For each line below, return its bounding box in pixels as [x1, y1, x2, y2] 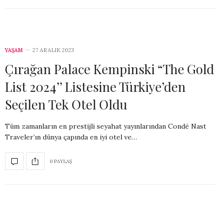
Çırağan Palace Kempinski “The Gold [5, 60, 214, 78]
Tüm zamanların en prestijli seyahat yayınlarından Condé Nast [5, 122, 206, 131]
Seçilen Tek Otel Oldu [5, 96, 127, 113]
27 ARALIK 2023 [32, 47, 74, 54]
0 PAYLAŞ [50, 158, 72, 165]
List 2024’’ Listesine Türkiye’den [5, 78, 186, 96]
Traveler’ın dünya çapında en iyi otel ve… [5, 133, 137, 142]
